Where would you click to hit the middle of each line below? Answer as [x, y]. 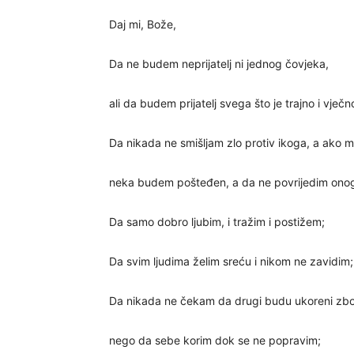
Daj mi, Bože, [143, 24]
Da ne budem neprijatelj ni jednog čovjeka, [219, 64]
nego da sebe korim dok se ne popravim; [215, 340]
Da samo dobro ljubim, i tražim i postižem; [217, 222]
